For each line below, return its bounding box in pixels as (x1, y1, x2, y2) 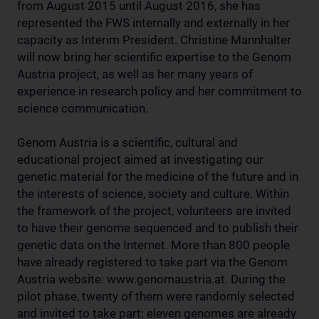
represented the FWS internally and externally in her (17, 16, 290, 30)
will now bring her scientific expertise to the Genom (17, 50, 291, 64)
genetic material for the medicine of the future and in (17, 169, 298, 184)
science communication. (17, 101, 148, 115)
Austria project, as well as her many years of (17, 67, 253, 81)
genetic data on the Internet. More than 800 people (17, 238, 290, 252)
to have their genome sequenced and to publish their (17, 221, 298, 235)
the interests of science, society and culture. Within (17, 187, 289, 201)
